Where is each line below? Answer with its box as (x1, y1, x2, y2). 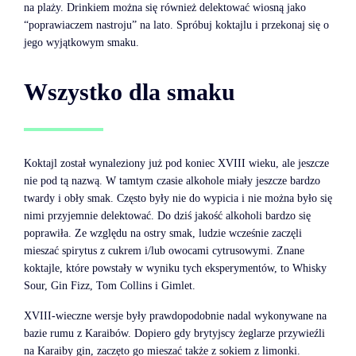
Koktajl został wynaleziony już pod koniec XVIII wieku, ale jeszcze (24, 157, 329, 170)
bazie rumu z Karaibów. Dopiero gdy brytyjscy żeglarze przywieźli (24, 327, 325, 340)
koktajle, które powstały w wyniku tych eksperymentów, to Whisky (24, 262, 327, 275)
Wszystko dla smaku (24, 79, 235, 106)
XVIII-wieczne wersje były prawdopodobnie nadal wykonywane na (24, 310, 327, 323)
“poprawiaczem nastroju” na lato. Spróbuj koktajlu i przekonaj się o (24, 19, 329, 32)
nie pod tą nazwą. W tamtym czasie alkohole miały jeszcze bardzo (24, 175, 320, 188)
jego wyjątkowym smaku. (24, 37, 139, 49)
